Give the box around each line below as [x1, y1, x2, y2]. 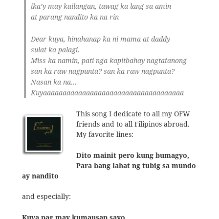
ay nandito [22, 171, 59, 180]
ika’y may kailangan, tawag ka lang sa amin [31, 2, 172, 11]
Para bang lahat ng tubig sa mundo [76, 161, 197, 170]
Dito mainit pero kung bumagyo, [76, 151, 190, 160]
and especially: [22, 192, 71, 201]
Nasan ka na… [31, 77, 77, 87]
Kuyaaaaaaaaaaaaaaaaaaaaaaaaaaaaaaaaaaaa [31, 88, 184, 97]
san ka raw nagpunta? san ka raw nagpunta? [31, 66, 175, 76]
